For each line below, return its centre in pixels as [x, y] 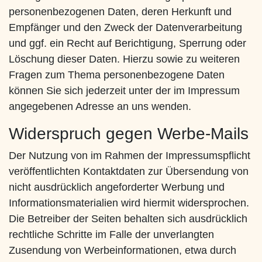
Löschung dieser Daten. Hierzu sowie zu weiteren [124, 59]
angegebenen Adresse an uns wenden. [100, 107]
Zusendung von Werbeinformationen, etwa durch [123, 251]
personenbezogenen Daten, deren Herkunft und [120, 12]
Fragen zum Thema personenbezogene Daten [117, 75]
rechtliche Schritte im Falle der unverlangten [111, 235]
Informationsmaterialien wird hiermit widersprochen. [129, 203]
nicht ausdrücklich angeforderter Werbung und [117, 187]
